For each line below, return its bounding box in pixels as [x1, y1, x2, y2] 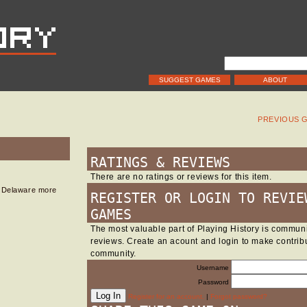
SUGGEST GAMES [158, 76, 221, 84]
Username [197, 264, 229, 271]
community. [90, 249, 136, 258]
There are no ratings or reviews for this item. [90, 172, 272, 182]
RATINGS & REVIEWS [90, 154, 230, 171]
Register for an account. [128, 293, 204, 300]
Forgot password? [210, 293, 267, 300]
